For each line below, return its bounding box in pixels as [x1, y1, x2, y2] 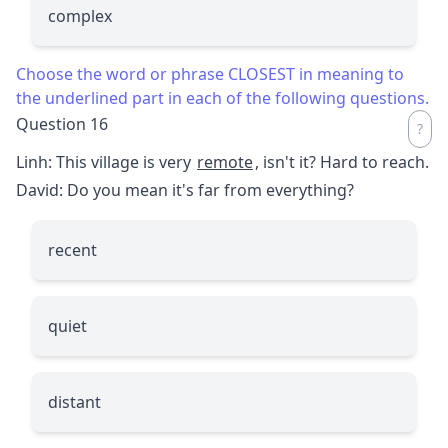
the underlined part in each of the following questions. [16, 86, 429, 109]
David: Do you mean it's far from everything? [16, 178, 354, 201]
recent [48, 238, 97, 261]
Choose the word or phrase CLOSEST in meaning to [16, 62, 404, 85]
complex [48, 4, 112, 27]
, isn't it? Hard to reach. [255, 150, 429, 173]
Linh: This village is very [16, 150, 195, 173]
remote [197, 150, 253, 173]
